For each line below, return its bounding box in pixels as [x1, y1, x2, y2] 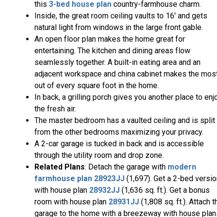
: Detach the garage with [85, 162, 168, 172]
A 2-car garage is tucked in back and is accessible [34, 139, 204, 149]
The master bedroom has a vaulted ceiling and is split [34, 116, 215, 125]
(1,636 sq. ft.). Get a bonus [122, 186, 210, 195]
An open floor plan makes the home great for [34, 34, 185, 44]
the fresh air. [34, 104, 76, 114]
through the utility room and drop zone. [34, 151, 164, 160]
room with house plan [34, 197, 108, 207]
